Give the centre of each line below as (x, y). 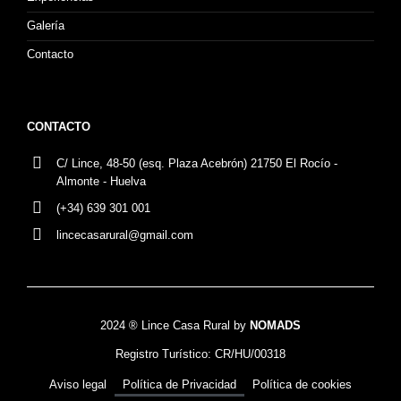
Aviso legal (78, 384)
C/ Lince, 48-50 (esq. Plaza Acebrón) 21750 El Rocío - (196, 163)
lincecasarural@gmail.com (124, 235)
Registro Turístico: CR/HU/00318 (200, 354)
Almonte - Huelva (101, 181)
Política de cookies (302, 384)
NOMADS (275, 325)
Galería (46, 26)
